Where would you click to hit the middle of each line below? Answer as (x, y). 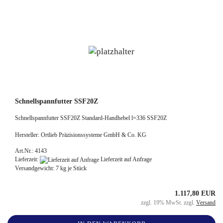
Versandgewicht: (35, 168)
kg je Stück (73, 168)
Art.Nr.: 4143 (31, 151)
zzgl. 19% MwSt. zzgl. (168, 202)
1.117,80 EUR (195, 193)
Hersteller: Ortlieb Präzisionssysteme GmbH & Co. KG (81, 135)
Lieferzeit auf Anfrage (125, 159)
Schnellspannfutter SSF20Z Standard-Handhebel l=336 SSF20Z (91, 118)
